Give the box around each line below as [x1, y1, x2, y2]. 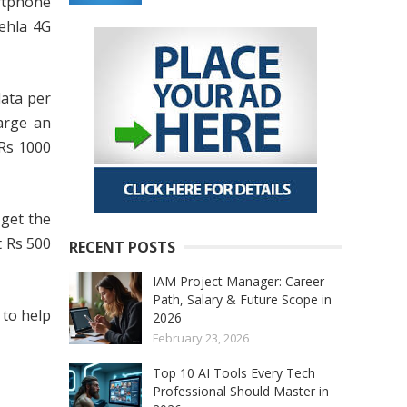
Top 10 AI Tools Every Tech [153, 364, 315, 382]
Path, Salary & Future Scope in [153, 291, 332, 309]
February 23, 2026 [153, 330, 249, 347]
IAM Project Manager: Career [153, 273, 324, 291]
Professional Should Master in [153, 382, 329, 401]
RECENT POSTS [69, 237, 175, 258]
